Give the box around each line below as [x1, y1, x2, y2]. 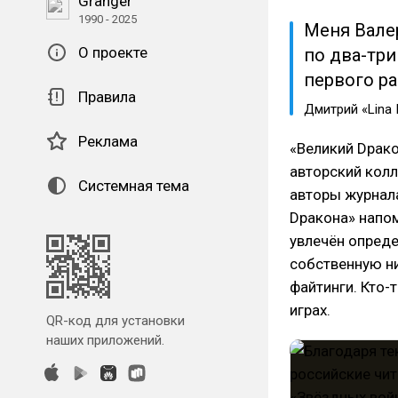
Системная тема [78, 177, 189, 195]
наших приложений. [46, 332, 164, 348]
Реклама [78, 132, 138, 150]
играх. [290, 301, 330, 319]
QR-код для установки [46, 313, 185, 329]
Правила [78, 88, 136, 106]
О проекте [78, 44, 147, 61]
